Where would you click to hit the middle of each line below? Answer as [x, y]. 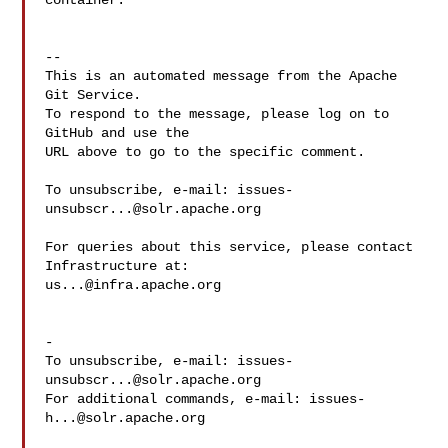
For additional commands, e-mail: [177, 399]
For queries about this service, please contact [229, 247]
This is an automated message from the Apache [221, 76]
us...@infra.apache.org [133, 285]
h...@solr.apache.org [125, 418]
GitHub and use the [117, 133]
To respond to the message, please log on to [217, 114]
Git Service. [93, 95]
